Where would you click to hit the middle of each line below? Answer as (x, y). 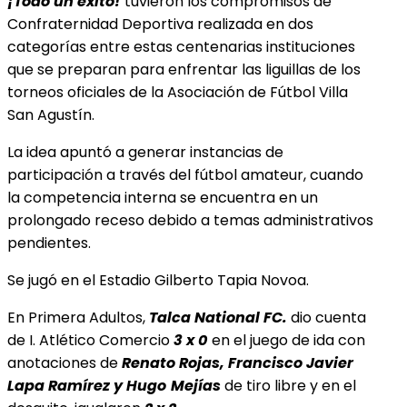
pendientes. (49, 243)
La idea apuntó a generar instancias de (145, 152)
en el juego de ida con (288, 340)
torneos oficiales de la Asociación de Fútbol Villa (178, 92)
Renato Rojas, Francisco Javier (238, 362)
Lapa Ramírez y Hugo (87, 385)
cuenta (339, 317)
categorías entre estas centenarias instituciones (181, 46)
